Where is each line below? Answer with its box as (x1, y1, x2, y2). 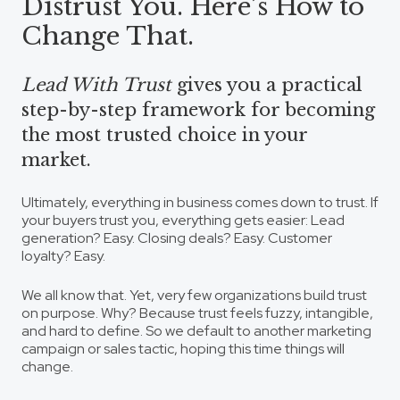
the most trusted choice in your (21, 124, 307, 146)
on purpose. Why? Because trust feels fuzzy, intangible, (21, 304, 373, 323)
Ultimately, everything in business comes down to (21, 193, 336, 212)
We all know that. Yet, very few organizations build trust (21, 286, 367, 305)
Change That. (21, 21, 194, 53)
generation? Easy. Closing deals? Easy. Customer (21, 229, 332, 248)
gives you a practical (171, 74, 362, 96)
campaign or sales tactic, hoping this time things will (21, 339, 345, 359)
